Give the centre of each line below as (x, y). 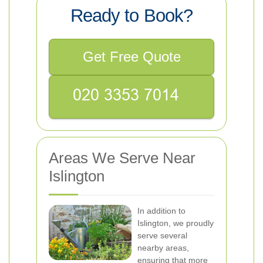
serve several (162, 235)
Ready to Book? (131, 16)
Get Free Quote (131, 57)
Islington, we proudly (176, 223)
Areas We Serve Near (122, 158)
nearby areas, (163, 248)
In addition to (161, 211)
